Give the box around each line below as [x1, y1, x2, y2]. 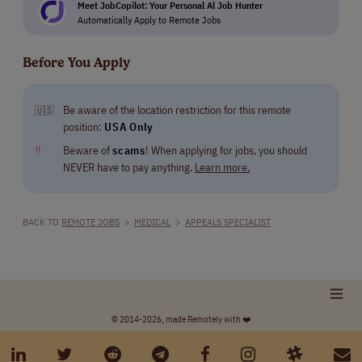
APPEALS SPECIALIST [185, 216, 271, 229]
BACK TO [23, 216, 61, 229]
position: [63, 120, 104, 135]
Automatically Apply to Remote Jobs [77, 12, 221, 26]
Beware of [63, 143, 112, 158]
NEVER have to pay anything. [63, 160, 195, 175]
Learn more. [195, 160, 250, 175]
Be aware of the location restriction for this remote [63, 103, 291, 118]
